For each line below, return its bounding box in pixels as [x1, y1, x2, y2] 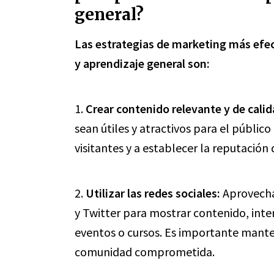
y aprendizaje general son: [75, 56, 210, 71]
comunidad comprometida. [75, 244, 215, 259]
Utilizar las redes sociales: [86, 185, 220, 201]
